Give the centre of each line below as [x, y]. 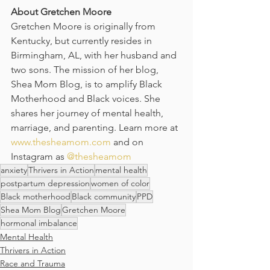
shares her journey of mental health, [88, 113]
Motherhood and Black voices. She [87, 99]
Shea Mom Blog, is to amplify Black [88, 84]
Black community [104, 197]
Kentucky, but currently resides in [83, 41]
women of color [120, 184]
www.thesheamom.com [61, 142]
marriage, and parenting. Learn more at [96, 128]
